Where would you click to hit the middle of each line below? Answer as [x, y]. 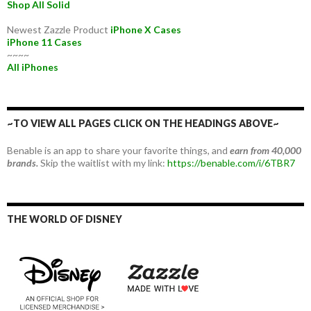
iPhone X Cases [147, 29]
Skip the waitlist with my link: [103, 162]
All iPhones [33, 67]
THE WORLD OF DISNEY [65, 219]
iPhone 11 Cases [44, 42]
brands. [23, 162]
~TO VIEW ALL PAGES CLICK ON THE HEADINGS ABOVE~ [143, 123]
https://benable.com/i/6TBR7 [231, 162]
